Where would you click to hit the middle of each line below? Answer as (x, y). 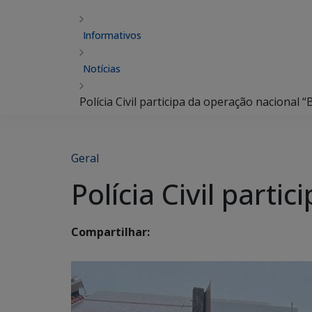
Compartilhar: (110, 232)
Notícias (102, 69)
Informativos (112, 35)
